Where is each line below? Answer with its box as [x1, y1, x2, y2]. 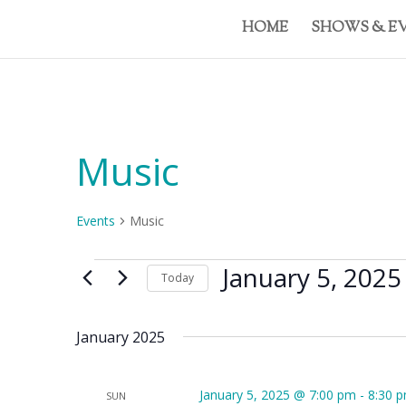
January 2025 [76, 327, 165, 347]
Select [221, 296, 256, 314]
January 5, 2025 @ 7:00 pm [198, 386, 356, 403]
